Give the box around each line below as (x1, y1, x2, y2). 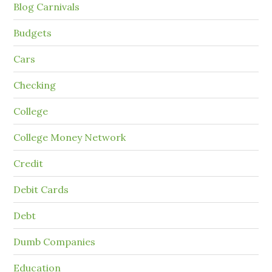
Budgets (13, 27, 52, 39)
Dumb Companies (13, 236, 96, 248)
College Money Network (13, 131, 126, 144)
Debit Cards (13, 183, 69, 196)
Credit (13, 157, 44, 170)
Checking (13, 79, 56, 92)
